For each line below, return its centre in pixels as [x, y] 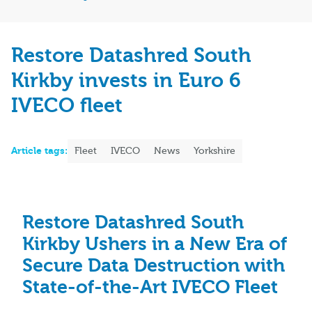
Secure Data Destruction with [154, 266]
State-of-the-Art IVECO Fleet [150, 288]
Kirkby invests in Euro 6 [126, 81]
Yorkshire [214, 151]
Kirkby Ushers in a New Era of [155, 244]
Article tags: [39, 151]
